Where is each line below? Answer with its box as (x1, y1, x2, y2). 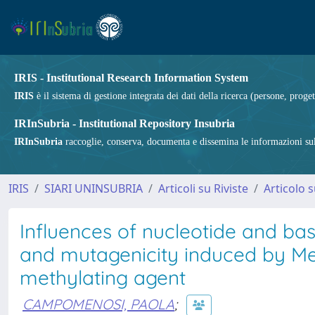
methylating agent (20, 265, 186, 290)
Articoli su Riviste (158, 181, 248, 196)
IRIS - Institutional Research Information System (14, 72, 248, 84)
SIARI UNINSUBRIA (44, 181, 143, 196)
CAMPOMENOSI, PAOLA (22, 295, 174, 313)
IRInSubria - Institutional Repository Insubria (14, 117, 235, 129)
